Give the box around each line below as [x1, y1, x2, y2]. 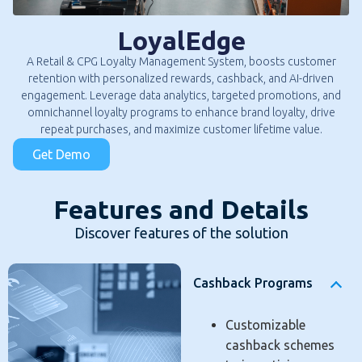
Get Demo [32, 147, 90, 162]
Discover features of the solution [74, 225, 288, 241]
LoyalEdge [116, 26, 246, 55]
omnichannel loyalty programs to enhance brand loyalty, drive [27, 106, 335, 119]
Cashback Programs [193, 276, 313, 291]
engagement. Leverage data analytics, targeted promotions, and [21, 89, 341, 102]
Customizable [225, 318, 305, 333]
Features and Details [53, 195, 309, 224]
